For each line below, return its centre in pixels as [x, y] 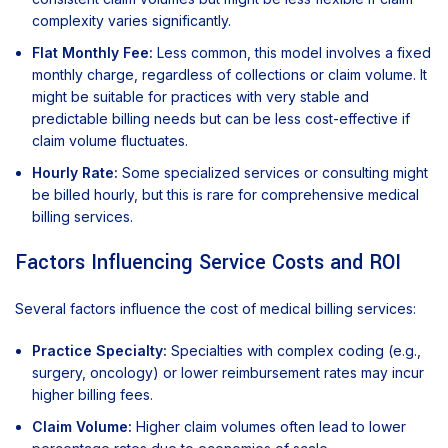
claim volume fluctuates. [110, 141]
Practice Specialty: [99, 351]
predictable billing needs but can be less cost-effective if [221, 119]
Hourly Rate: [75, 173]
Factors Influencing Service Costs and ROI [208, 263]
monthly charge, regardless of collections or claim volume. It [229, 75]
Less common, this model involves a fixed [292, 53]
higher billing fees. [92, 395]
